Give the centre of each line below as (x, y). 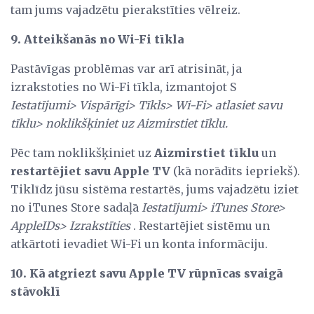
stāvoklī (35, 292)
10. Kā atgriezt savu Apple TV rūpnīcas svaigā (146, 274)
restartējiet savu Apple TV (90, 171)
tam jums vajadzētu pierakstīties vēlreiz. (125, 10)
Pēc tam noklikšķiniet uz (82, 153)
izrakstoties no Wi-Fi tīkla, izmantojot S (123, 87)
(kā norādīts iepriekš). (235, 171)
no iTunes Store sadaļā (76, 208)
